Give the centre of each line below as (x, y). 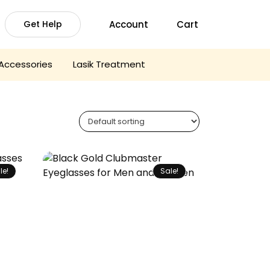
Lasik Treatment (109, 64)
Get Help (42, 24)
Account (128, 24)
